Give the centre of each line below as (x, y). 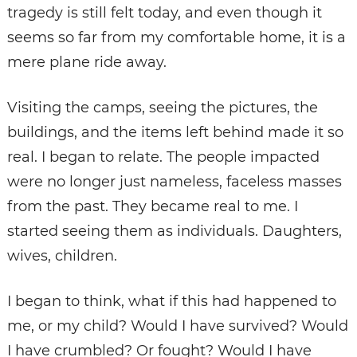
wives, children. (62, 256)
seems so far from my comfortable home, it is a (176, 38)
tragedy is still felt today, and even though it (164, 13)
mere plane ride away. (86, 63)
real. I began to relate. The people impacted (163, 157)
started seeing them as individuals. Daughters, (174, 231)
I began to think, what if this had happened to (171, 302)
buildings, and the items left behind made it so (175, 133)
